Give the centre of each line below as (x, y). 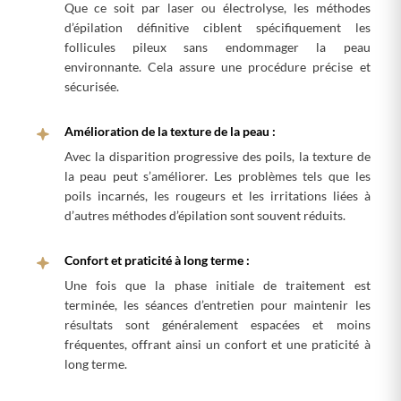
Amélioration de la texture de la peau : (170, 131)
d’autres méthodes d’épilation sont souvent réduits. (205, 215)
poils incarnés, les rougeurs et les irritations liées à (217, 195)
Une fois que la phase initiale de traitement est (217, 285)
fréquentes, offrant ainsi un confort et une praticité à (217, 344)
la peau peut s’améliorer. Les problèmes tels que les (217, 175)
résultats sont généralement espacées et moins (217, 324)
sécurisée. (91, 86)
